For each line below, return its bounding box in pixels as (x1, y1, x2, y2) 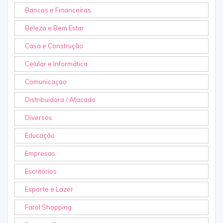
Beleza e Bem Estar (25, 24, 84, 32)
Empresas (25, 149, 55, 158)
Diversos (25, 113, 52, 122)
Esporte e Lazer (25, 185, 73, 194)
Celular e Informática (25, 60, 88, 68)
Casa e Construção (25, 42, 83, 50)
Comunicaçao (25, 78, 67, 86)
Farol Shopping (25, 203, 72, 212)
